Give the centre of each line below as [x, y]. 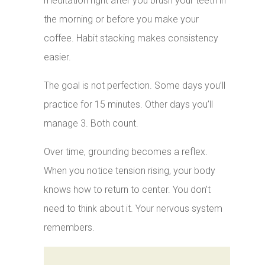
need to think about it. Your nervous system [133, 209]
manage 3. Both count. [91, 124]
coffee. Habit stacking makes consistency [131, 38]
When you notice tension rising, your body [130, 171]
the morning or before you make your [122, 20]
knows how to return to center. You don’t [127, 190]
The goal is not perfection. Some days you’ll [135, 86]
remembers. [70, 228]
